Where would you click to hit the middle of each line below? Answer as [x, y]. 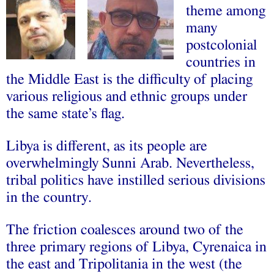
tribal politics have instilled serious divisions [136, 180]
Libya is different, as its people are [107, 146]
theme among [226, 11]
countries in [221, 62]
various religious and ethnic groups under [127, 96]
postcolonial [221, 45]
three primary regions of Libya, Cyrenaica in [136, 247]
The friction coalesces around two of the [125, 230]
